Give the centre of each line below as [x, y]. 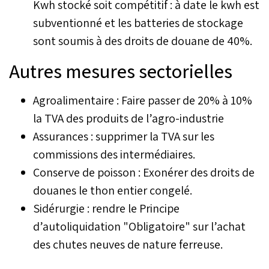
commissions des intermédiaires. [114, 154]
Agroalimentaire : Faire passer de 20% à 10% [143, 100]
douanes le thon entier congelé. [113, 190]
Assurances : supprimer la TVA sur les [124, 136]
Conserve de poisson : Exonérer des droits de [144, 172]
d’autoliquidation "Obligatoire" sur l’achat [139, 226]
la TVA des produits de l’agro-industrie [128, 118]
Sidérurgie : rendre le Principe [106, 208]
